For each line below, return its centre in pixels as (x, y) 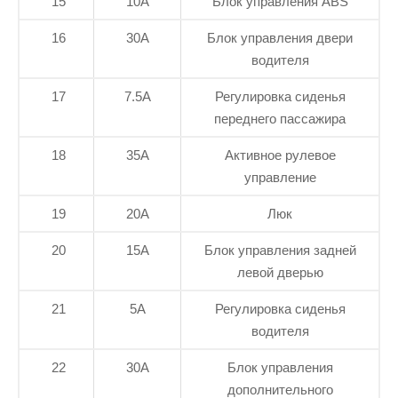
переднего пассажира (280, 118)
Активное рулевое (280, 155)
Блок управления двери (280, 37)
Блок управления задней (280, 250)
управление (280, 177)
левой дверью (280, 272)
